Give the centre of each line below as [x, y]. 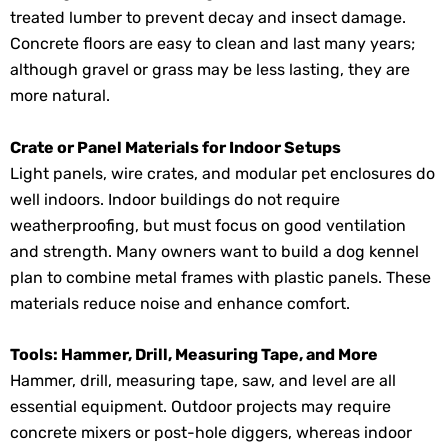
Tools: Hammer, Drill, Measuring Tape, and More [194, 355]
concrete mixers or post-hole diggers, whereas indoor [211, 433]
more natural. [60, 96]
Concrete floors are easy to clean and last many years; [212, 44]
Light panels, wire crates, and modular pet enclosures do [222, 173]
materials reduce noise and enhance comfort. [182, 303]
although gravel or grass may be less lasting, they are [210, 70]
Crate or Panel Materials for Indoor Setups [175, 147]
